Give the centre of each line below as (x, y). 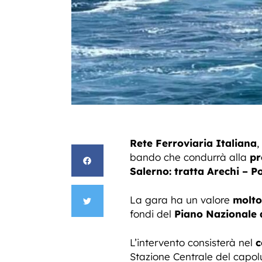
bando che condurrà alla (190, 157)
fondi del (152, 214)
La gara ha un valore (181, 200)
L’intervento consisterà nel (193, 242)
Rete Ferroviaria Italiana (193, 143)
